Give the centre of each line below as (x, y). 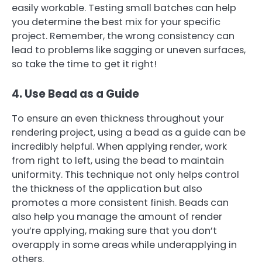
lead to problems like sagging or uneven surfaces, (129, 50)
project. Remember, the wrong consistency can (123, 36)
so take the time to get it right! (84, 64)
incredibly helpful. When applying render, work (119, 146)
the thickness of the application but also (107, 188)
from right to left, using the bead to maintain (118, 160)
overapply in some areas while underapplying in (124, 244)
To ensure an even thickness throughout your (118, 118)
